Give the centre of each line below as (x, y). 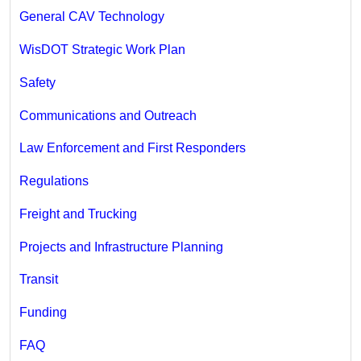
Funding (43, 313)
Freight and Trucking (78, 214)
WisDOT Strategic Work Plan (102, 50)
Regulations (54, 181)
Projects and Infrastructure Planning (121, 247)
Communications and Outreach (108, 115)
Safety (37, 82)
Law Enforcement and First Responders (132, 148)
